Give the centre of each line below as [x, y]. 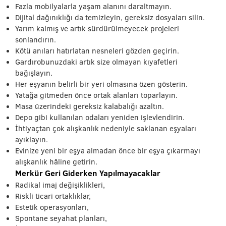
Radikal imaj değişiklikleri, [60, 185]
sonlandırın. [36, 39]
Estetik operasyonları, [52, 207]
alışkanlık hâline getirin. [56, 161]
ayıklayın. [32, 139]
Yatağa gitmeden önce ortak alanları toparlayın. [96, 95]
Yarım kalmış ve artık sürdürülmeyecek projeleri [97, 28]
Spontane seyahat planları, [61, 218]
